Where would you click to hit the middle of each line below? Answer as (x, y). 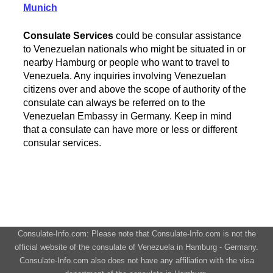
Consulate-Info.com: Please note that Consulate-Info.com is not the (136, 233)
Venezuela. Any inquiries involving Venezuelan (125, 76)
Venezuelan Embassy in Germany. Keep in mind (128, 116)
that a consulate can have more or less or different (130, 129)
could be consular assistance (178, 35)
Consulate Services (69, 35)
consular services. (62, 143)
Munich (41, 7)
